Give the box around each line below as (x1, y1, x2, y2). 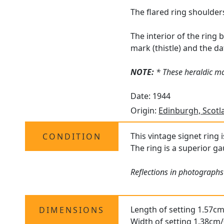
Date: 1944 (130, 90, 171, 102)
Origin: (130, 105, 159, 116)
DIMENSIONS (39, 204, 105, 216)
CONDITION (42, 131, 101, 142)
